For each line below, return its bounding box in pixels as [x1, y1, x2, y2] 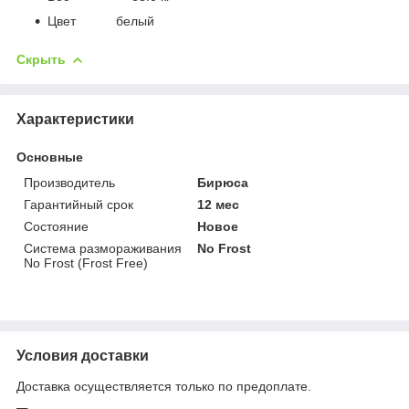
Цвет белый [47, 13, 154, 28]
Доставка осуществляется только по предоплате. [16, 378, 311, 393]
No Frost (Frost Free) [24, 255, 148, 270]
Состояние [24, 218, 89, 234]
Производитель [24, 174, 115, 190]
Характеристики [16, 110, 134, 127]
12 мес [197, 196, 240, 212]
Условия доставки [16, 347, 149, 363]
